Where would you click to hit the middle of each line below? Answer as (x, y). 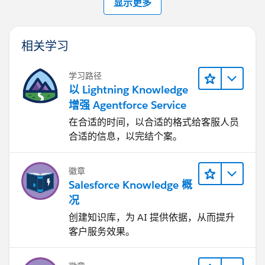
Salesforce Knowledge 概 (130, 185)
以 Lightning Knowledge (128, 89)
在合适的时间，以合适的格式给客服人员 (154, 122)
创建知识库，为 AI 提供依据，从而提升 (152, 217)
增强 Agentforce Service (127, 105)
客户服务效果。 (102, 231)
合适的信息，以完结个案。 (125, 136)
